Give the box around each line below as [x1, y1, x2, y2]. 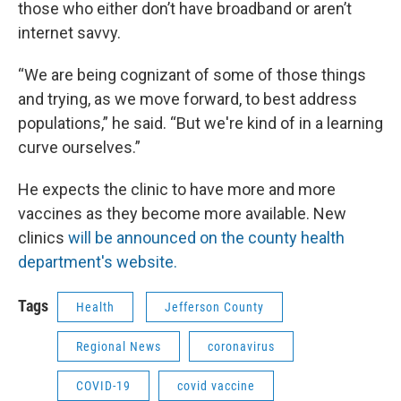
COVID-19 [76, 379, 131, 394]
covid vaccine [177, 379, 255, 394]
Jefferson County [165, 300, 264, 315]
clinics [18, 228, 68, 248]
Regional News [76, 339, 161, 354]
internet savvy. [18, 23, 121, 43]
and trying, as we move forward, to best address [18, 90, 357, 109]
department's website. [18, 252, 181, 272]
